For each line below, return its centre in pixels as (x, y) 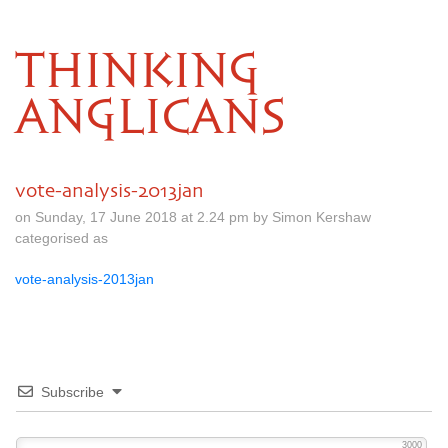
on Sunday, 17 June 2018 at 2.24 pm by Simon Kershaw (193, 217)
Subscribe (72, 392)
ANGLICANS (150, 119)
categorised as (61, 238)
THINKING (137, 73)
